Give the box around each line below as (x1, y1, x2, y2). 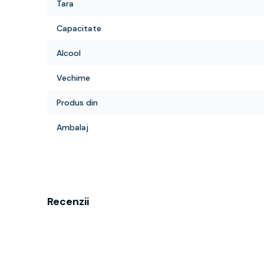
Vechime (57, 72, 90, 83)
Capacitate (57, 23, 101, 34)
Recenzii (47, 194, 89, 209)
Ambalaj (57, 122, 88, 133)
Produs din (57, 97, 98, 108)
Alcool (57, 48, 81, 58)
